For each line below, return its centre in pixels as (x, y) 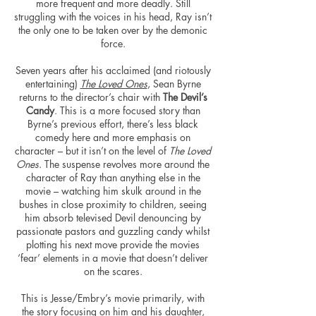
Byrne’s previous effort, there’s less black (113, 124)
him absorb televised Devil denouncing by (113, 218)
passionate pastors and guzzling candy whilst (113, 231)
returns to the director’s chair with (91, 97)
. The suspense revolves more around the (124, 164)
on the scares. (113, 271)
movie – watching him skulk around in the (113, 191)
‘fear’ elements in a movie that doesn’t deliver (113, 258)
